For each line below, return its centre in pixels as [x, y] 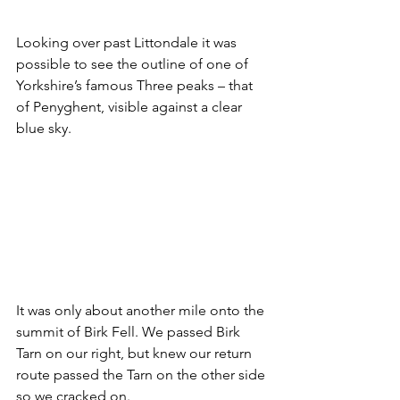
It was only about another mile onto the [142, 310]
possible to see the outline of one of [134, 63]
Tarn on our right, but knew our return [136, 353]
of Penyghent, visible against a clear [131, 106]
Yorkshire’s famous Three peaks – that [136, 85]
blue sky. [44, 128]
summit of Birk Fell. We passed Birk [130, 331]
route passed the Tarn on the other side [142, 374]
